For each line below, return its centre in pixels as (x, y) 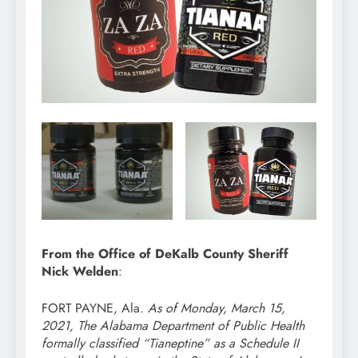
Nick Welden (80, 271)
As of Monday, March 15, (217, 308)
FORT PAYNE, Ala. (95, 308)
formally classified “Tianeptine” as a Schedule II (170, 343)
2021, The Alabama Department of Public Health (173, 325)
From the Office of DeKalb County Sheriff (165, 253)
